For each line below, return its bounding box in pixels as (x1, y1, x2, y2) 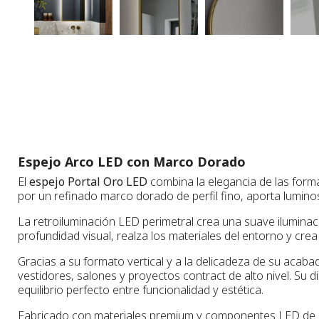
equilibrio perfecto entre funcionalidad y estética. (18, 281, 263, 298)
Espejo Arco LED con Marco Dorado (18, 152, 246, 170)
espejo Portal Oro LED (29, 173, 147, 189)
